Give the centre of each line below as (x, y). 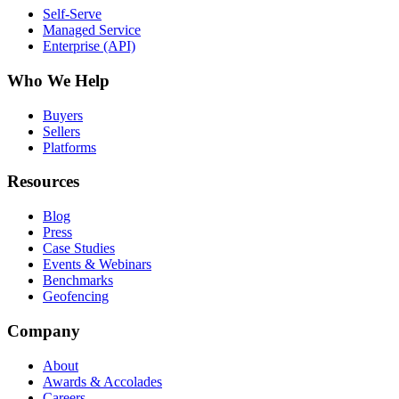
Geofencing (76, 297)
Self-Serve (72, 14)
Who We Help (58, 80)
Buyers (63, 115)
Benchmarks (78, 281)
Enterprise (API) (89, 46)
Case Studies (79, 248)
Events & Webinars (97, 265)
